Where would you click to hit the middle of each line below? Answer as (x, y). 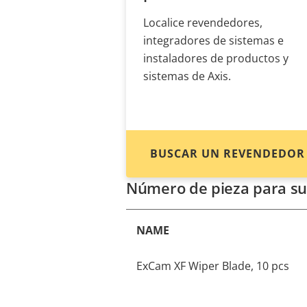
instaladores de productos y (216, 58)
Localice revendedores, (203, 23)
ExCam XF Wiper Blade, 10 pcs (213, 266)
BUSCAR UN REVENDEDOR (228, 153)
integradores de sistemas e (213, 40)
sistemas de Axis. (187, 76)
